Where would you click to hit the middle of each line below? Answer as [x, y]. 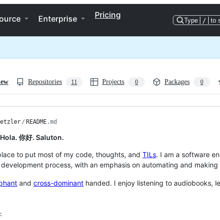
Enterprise [58, 19]
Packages [177, 82]
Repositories [45, 82]
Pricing [108, 15]
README [36, 122]
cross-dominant [58, 183]
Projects [113, 82]
